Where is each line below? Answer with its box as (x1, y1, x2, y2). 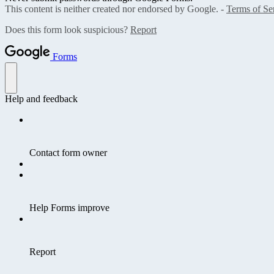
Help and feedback (5, 93, 78, 104)
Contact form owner (29, 147, 107, 158)
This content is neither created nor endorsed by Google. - (5, 3, 226, 14)
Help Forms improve (29, 202, 109, 213)
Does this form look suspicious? (5, 24, 130, 35)
